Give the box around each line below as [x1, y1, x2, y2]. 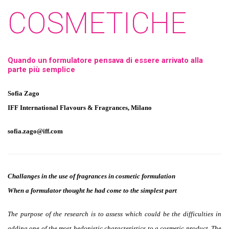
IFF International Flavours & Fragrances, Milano [8, 103, 152, 111]
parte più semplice [8, 64, 75, 74]
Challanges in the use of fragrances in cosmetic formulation [8, 172, 175, 180]
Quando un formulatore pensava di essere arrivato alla [8, 55, 203, 65]
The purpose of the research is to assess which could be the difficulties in [8, 210, 221, 218]
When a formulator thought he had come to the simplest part [8, 186, 177, 194]
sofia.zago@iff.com [8, 127, 63, 135]
